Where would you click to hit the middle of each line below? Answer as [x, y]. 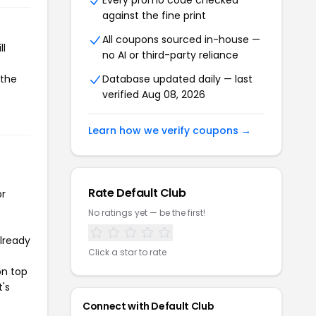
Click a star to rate [127, 252]
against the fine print [154, 16]
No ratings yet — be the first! [147, 213]
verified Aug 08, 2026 [154, 95]
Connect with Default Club [148, 306]
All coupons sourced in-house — [181, 39]
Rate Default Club [137, 193]
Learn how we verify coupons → [170, 130]
